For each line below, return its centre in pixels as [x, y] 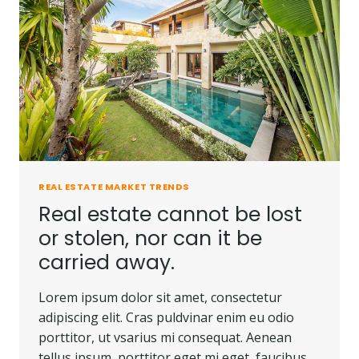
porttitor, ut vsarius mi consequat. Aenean [165, 337]
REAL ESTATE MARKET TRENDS [114, 186]
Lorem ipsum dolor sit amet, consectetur [160, 297]
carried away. [107, 262]
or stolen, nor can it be [150, 238]
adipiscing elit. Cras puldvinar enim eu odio [166, 317]
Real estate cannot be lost [170, 214]
